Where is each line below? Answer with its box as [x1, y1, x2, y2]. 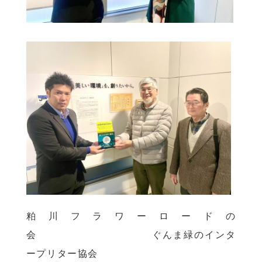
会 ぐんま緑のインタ [26, 227, 236, 241]
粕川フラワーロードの [26, 209, 236, 222]
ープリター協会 [26, 246, 98, 260]
